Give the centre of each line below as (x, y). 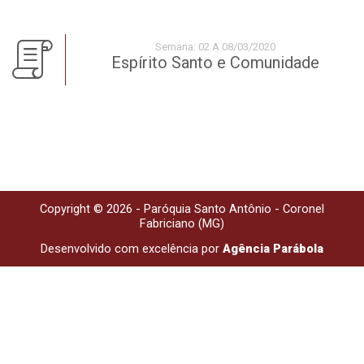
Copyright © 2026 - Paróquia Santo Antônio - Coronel (182, 209)
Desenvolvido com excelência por (132, 249)
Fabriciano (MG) (182, 223)
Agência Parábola (273, 249)
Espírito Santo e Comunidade (215, 63)
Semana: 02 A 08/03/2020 (215, 47)
